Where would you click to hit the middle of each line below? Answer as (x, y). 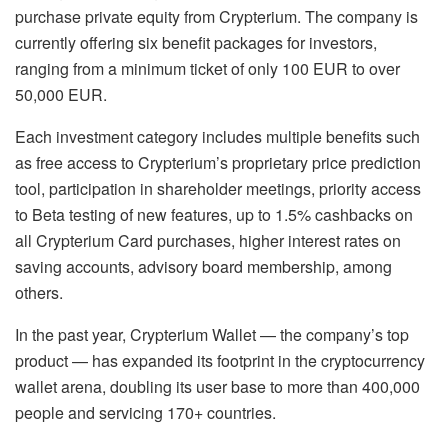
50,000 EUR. (61, 94)
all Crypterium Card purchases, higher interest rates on (208, 240)
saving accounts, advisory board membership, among (203, 266)
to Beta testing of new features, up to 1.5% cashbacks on (214, 214)
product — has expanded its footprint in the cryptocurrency (220, 360)
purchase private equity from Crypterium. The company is (216, 16)
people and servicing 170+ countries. (145, 412)
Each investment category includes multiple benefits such (217, 136)
